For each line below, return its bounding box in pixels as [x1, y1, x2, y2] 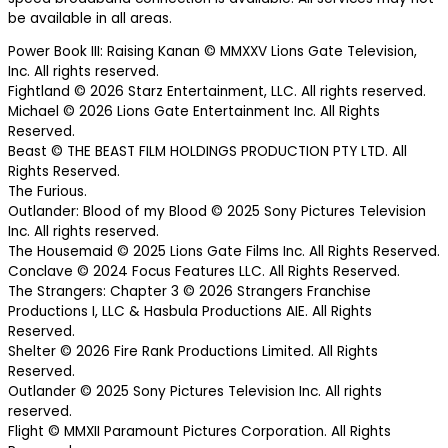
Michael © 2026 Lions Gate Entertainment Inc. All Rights [8, 102, 380, 122]
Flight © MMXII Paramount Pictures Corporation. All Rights [8, 422, 391, 442]
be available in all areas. [8, 8, 172, 28]
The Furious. [8, 182, 87, 202]
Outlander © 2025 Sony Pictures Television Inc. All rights [8, 382, 382, 402]
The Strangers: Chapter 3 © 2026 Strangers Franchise [8, 282, 371, 302]
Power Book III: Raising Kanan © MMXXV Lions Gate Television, [8, 42, 417, 62]
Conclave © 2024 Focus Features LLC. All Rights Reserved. [8, 262, 400, 282]
